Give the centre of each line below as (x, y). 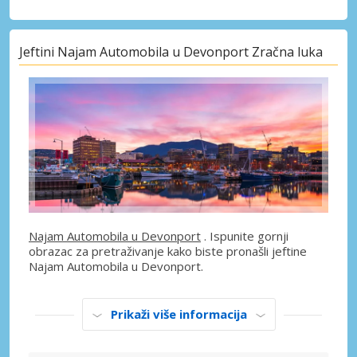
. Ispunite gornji (245, 236)
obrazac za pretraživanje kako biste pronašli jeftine (168, 251)
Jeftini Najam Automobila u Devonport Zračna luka (171, 51)
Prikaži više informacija (178, 314)
